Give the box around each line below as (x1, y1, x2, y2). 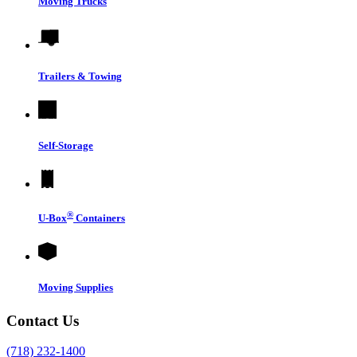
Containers (73, 212, 125, 225)
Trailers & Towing (38, 69, 122, 82)
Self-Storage (38, 139, 93, 152)
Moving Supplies (38, 281, 113, 294)
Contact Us (6, 312, 79, 329)
